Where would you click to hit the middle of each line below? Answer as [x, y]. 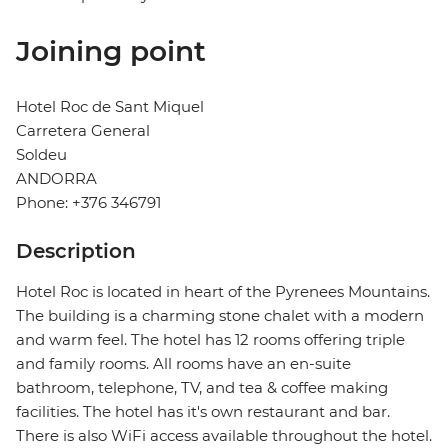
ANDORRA [56, 179]
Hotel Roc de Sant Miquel [110, 107]
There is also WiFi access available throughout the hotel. [224, 436]
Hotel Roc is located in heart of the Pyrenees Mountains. [223, 292]
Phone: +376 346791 [88, 203]
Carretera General [83, 131]
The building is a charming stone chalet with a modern [220, 316]
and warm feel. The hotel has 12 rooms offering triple [210, 340]
